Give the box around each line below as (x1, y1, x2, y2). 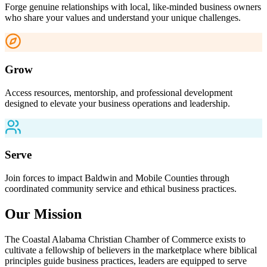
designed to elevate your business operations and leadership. (5, 98, 230, 108)
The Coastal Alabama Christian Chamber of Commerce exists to (5, 234, 246, 244)
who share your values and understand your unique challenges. (5, 13, 241, 23)
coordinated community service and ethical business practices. (5, 183, 237, 194)
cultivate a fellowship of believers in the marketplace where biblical (5, 244, 257, 255)
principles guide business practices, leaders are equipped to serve (5, 255, 247, 266)
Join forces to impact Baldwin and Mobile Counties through (5, 172, 229, 183)
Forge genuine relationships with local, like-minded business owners (5, 2, 261, 13)
